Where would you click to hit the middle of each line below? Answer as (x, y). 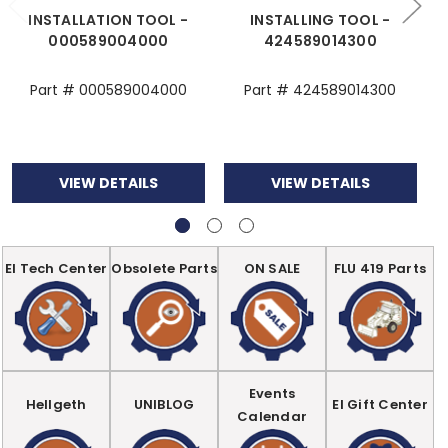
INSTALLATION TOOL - (108, 19)
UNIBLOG (164, 405)
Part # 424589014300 (320, 89)
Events (272, 393)
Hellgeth (56, 405)
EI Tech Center (56, 268)
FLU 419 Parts (380, 268)
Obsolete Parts (164, 268)
